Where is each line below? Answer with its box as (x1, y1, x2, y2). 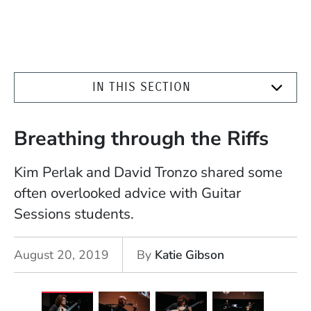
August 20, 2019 (14, 246, 109, 263)
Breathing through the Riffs (14, 125, 269, 153)
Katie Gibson (154, 246, 224, 263)
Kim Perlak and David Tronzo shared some (14, 162, 283, 183)
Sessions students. (14, 204, 137, 224)
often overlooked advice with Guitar (14, 183, 241, 203)
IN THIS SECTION (92, 80, 191, 94)
